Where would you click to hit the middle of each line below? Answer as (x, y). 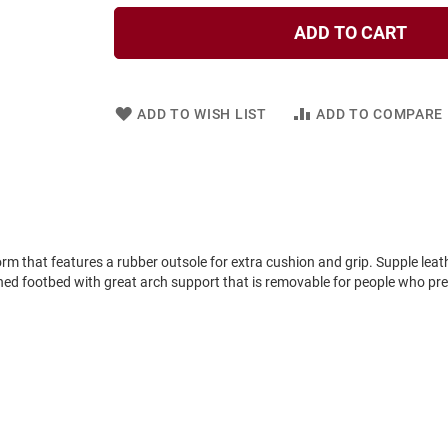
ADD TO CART (350, 32)
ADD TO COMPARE (380, 113)
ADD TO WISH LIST (202, 113)
